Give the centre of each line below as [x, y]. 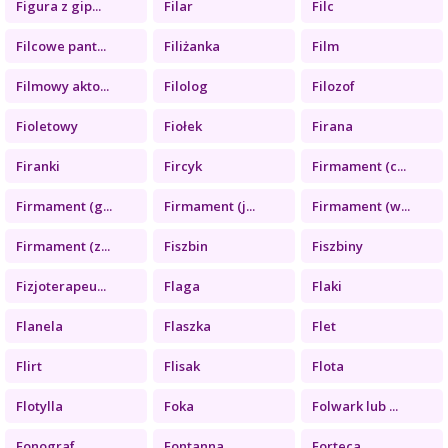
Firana [332, 125]
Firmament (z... [63, 245]
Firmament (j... [209, 205]
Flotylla [39, 405]
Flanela [39, 325]
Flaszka [187, 325]
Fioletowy [47, 125]
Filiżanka [191, 45]
